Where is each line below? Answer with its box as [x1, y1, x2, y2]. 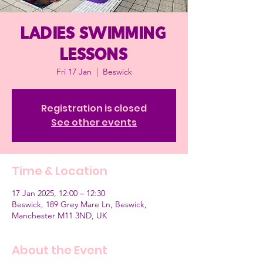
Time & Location [12, 163, 107, 179]
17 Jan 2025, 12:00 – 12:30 [12, 188, 105, 198]
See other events [51, 116, 137, 129]
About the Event [12, 242, 107, 258]
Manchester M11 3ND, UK [12, 210, 107, 221]
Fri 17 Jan [56, 66, 92, 77]
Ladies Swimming [21, 25, 167, 43]
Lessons [60, 46, 128, 65]
